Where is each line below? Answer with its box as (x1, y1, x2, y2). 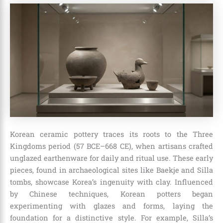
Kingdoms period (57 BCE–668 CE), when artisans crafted (10, 141, 213, 151)
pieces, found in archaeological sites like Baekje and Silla (10, 165, 213, 175)
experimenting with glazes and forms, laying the (10, 201, 213, 211)
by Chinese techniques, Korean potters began (10, 189, 213, 199)
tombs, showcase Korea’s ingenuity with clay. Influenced (10, 177, 213, 187)
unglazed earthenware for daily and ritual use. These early (10, 153, 213, 163)
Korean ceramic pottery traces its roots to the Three (10, 129, 213, 139)
